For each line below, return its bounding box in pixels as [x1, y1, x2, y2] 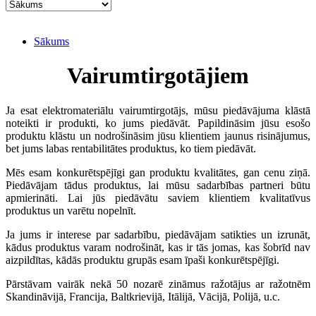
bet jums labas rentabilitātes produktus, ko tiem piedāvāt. [6, 142, 256, 154]
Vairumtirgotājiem [67, 63, 249, 89]
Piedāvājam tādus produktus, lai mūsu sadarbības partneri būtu [6, 178, 310, 191]
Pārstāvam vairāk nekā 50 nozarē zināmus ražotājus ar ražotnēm [6, 277, 310, 290]
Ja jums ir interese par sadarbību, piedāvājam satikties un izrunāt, [6, 228, 310, 241]
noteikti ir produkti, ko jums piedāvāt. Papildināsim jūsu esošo [6, 116, 310, 129]
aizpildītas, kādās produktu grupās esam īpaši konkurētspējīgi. [6, 253, 279, 266]
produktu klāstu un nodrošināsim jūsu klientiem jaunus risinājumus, [6, 129, 310, 142]
